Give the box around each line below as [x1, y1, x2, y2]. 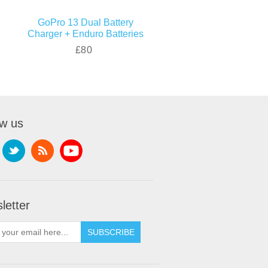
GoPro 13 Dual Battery [37, 17, 133, 28]
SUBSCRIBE [87, 227, 135, 237]
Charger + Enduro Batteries [27, 28, 144, 39]
